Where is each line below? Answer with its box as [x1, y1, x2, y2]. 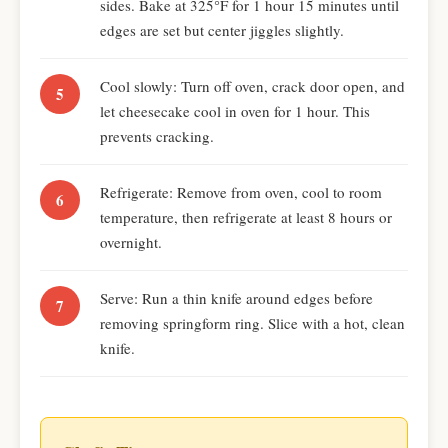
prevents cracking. [100, 126, 214, 146]
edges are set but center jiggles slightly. [100, 20, 344, 40]
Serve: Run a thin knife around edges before [100, 288, 373, 308]
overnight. [100, 232, 162, 252]
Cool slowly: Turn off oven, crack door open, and [100, 76, 405, 96]
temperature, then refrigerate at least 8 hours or [100, 207, 392, 227]
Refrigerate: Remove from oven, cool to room [100, 182, 382, 202]
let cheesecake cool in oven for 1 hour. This [100, 101, 370, 121]
